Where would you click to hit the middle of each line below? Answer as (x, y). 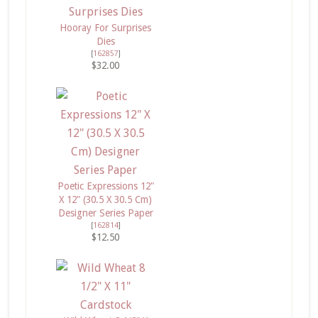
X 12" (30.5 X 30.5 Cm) (106, 199)
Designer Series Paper (105, 213)
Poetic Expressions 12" (105, 186)
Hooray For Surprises (106, 28)
